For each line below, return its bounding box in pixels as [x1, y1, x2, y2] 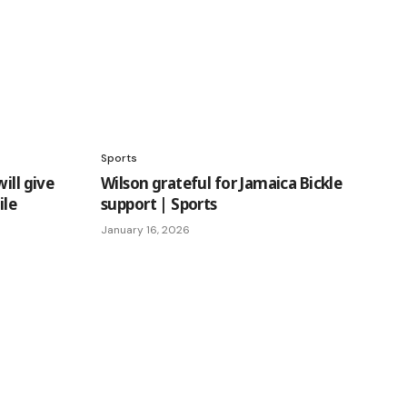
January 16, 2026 [101, 223, 190, 237]
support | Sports [101, 194, 217, 214]
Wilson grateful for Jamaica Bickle [101, 173, 342, 194]
